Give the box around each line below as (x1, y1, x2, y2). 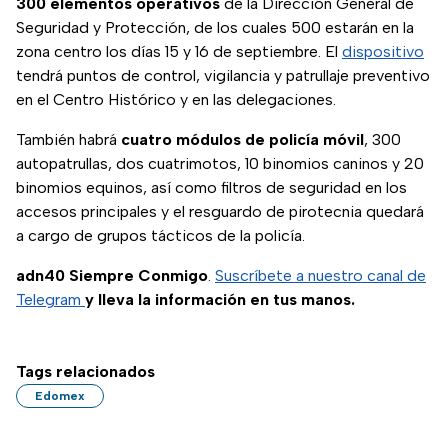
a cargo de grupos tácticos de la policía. (16, 226, 305, 246)
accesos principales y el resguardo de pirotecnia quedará (16, 202, 424, 222)
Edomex (35, 389, 85, 404)
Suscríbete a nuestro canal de (215, 266, 426, 286)
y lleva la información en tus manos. (85, 290, 355, 310)
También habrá (16, 130, 121, 150)
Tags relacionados (16, 362, 155, 382)
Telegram (16, 290, 85, 310)
